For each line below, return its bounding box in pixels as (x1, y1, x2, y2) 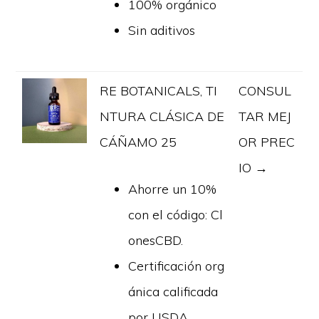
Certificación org (128, 257, 225, 274)
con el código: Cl (128, 206, 224, 223)
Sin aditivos (128, 21, 196, 38)
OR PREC (239, 133, 296, 150)
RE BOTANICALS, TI (100, 82, 218, 99)
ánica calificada (128, 283, 219, 300)
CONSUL (239, 82, 292, 99)
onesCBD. (128, 231, 184, 249)
